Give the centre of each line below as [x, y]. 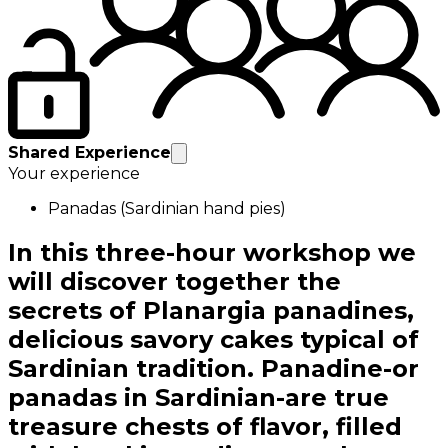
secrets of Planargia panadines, [211, 311]
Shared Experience [89, 153]
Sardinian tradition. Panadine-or [213, 369]
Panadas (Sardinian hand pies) [167, 209]
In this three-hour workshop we [212, 253]
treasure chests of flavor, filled [205, 427]
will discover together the [174, 282]
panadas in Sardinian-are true [198, 398]
